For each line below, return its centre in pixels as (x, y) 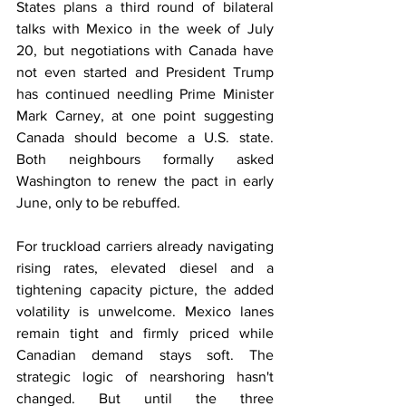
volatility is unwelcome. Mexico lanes (145, 311)
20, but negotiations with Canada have (145, 50)
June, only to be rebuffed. (98, 203)
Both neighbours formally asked (145, 159)
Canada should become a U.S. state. (145, 137)
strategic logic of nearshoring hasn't (145, 377)
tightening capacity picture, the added (145, 290)
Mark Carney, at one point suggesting (145, 116)
